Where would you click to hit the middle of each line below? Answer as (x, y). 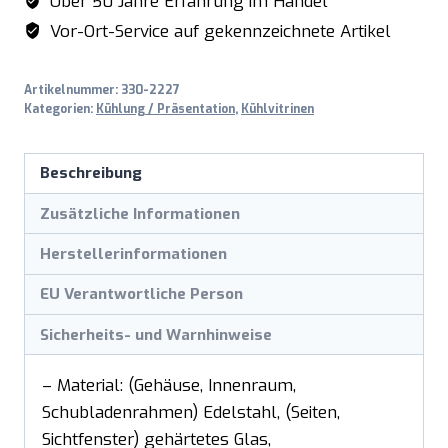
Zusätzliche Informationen (140, 213)
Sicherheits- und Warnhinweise (156, 334)
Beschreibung (91, 173)
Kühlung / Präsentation (165, 108)
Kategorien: (60, 108)
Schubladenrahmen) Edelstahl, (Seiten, (191, 413)
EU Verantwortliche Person (142, 294)
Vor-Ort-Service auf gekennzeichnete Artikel (218, 31)
